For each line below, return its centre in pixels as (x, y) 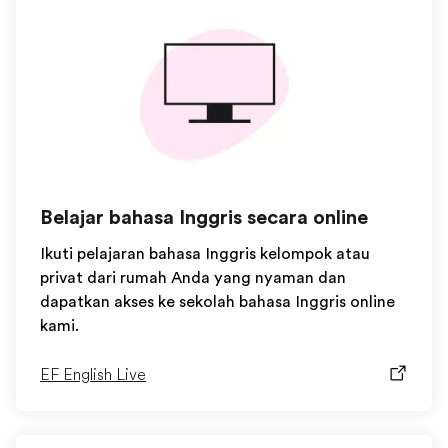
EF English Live (93, 375)
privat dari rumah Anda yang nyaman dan (193, 278)
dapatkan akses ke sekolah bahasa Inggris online (217, 302)
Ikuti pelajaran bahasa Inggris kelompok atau (205, 254)
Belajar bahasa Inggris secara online (204, 217)
